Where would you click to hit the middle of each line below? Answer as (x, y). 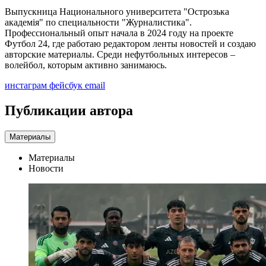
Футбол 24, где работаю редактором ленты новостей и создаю (130, 43)
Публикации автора (69, 110)
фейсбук (67, 85)
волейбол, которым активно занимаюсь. (86, 65)
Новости (46, 168)
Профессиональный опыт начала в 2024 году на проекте (119, 33)
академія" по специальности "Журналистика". (98, 22)
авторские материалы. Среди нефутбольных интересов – (120, 54)
